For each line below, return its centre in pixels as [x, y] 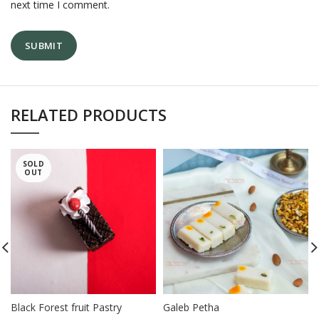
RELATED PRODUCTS [89, 114]
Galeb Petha [191, 307]
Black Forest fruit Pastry [66, 307]
